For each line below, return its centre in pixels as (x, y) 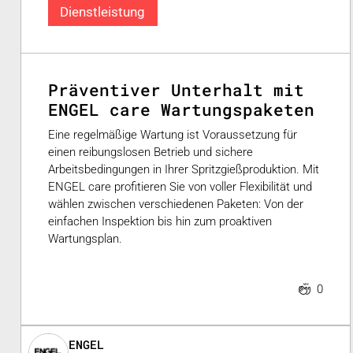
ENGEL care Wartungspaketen (181, 109)
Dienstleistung (103, 12)
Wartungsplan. (85, 239)
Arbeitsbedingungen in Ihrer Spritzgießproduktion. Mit (184, 170)
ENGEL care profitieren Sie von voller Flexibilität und (180, 187)
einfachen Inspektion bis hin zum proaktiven (160, 222)
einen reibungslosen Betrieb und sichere (150, 152)
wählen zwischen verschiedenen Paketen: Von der (176, 204)
